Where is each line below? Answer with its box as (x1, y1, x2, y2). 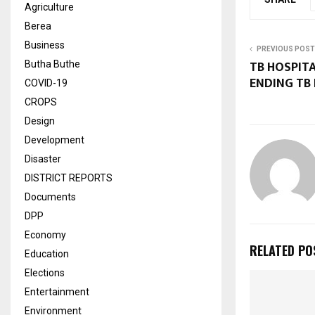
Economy (25, 229, 66, 240)
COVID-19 (25, 77, 67, 89)
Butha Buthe (25, 58, 80, 70)
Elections (25, 266, 65, 278)
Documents (25, 191, 76, 202)
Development (25, 134, 84, 146)
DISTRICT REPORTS (25, 172, 112, 184)
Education (25, 247, 69, 259)
